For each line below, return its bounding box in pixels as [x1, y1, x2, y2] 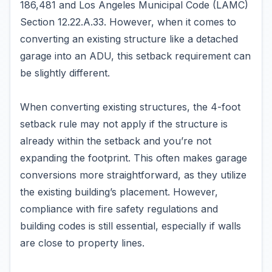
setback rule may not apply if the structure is [20, 118, 228, 130]
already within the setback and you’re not [20, 135, 211, 147]
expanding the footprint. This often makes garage [20, 152, 247, 164]
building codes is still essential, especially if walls [20, 220, 241, 232]
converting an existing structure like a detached [20, 33, 238, 45]
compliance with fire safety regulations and [20, 203, 218, 215]
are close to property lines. [20, 237, 144, 249]
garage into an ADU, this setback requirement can [20, 50, 251, 62]
